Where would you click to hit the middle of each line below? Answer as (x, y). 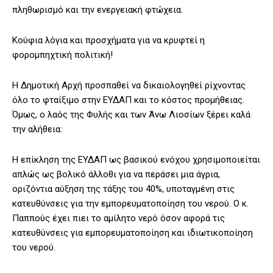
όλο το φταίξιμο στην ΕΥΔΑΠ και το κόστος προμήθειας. (128, 100)
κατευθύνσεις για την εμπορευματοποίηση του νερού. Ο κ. (130, 204)
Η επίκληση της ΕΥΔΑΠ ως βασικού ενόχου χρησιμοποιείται (136, 160)
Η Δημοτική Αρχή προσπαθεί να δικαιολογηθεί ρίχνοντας (129, 86)
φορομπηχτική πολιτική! (62, 55)
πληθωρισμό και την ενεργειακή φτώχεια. (97, 10)
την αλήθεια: (37, 129)
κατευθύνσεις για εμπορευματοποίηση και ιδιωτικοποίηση (133, 233)
